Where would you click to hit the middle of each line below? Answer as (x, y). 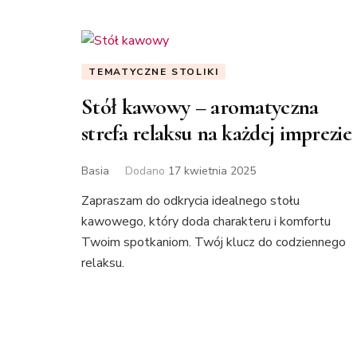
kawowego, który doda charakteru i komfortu (206, 222)
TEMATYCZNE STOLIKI (154, 72)
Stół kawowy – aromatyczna (200, 107)
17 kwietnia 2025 (212, 171)
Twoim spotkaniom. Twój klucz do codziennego (214, 243)
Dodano (147, 171)
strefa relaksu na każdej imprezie (216, 133)
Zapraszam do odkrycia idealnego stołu (190, 201)
